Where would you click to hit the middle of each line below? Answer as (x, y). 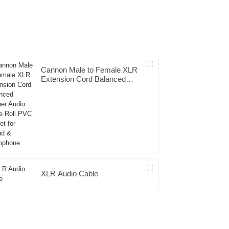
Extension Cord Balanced (84, 79)
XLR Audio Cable (70, 174)
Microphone (61, 107)
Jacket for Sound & (73, 98)
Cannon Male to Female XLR (89, 70)
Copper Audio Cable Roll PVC (91, 88)
